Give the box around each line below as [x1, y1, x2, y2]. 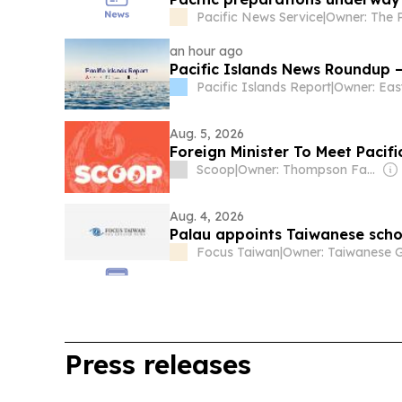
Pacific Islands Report [197, 79, 332, 96]
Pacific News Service [197, 9, 324, 26]
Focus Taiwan [197, 244, 281, 261]
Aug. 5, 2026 [170, 126, 245, 143]
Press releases [65, 347, 251, 382]
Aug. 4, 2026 [170, 208, 245, 225]
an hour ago [170, 43, 244, 60]
